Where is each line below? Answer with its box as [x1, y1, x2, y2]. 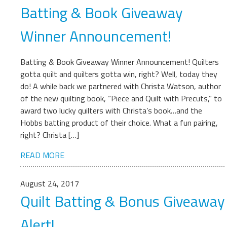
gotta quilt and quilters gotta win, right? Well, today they [20, 68, 217, 80]
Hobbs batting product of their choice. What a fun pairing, [20, 117, 218, 129]
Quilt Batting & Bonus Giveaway [20, 190, 224, 213]
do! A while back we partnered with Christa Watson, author [20, 80, 221, 92]
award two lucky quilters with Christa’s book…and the [20, 104, 202, 117]
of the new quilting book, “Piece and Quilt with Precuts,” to [20, 92, 222, 104]
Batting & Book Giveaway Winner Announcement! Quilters [20, 56, 219, 68]
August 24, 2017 [20, 177, 79, 190]
